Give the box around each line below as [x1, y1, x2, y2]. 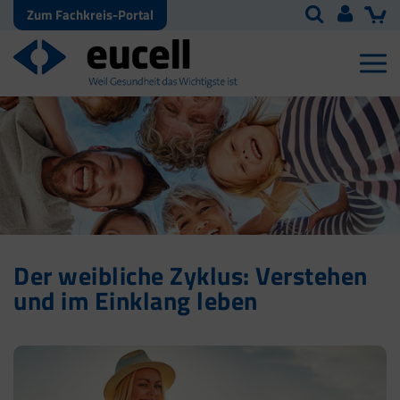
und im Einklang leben [13, 281, 258, 321]
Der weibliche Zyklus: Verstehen [13, 256, 368, 296]
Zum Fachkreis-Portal [27, 4, 154, 25]
